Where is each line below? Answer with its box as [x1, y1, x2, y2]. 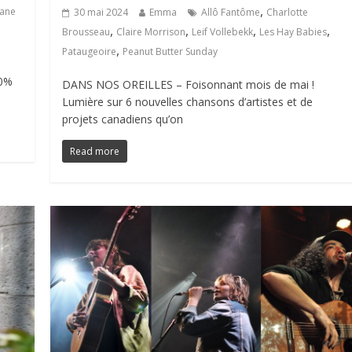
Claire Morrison [116, 24, 186, 38]
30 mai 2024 [74, 5, 129, 19]
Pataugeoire [62, 44, 117, 58]
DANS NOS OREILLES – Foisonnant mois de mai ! [62, 76, 315, 92]
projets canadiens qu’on [62, 111, 184, 126]
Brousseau [62, 24, 111, 38]
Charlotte [266, 5, 309, 19]
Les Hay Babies [259, 24, 328, 38]
